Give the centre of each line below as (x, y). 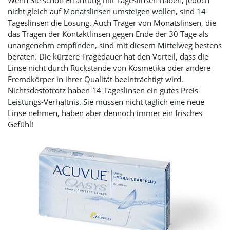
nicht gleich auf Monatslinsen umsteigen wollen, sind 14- (108, 11)
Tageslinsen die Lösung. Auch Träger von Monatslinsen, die (112, 23)
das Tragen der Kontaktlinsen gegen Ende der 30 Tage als (108, 34)
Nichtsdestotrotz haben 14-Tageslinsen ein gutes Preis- (104, 90)
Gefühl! (21, 124)
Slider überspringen (42, 135)
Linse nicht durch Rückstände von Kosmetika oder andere (109, 68)
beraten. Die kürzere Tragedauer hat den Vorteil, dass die (108, 56)
